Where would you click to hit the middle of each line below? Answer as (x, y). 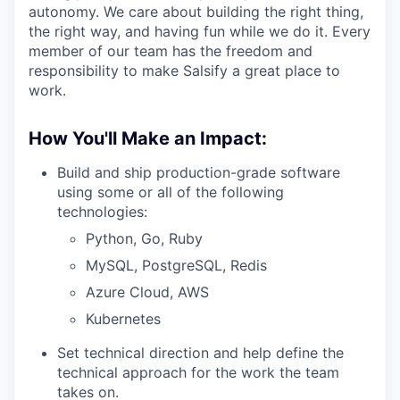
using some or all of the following (171, 192)
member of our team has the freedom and (171, 51)
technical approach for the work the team (198, 372)
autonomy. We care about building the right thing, (196, 12)
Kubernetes (123, 319)
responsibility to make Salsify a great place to (184, 71)
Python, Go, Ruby (144, 238)
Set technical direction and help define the (200, 353)
